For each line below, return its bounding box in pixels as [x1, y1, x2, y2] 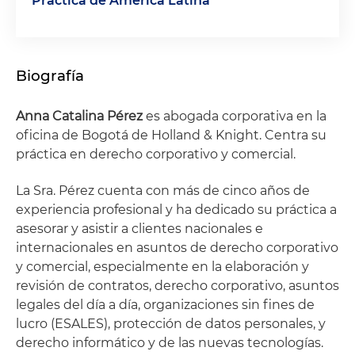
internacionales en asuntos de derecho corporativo [16, 240, 338, 255]
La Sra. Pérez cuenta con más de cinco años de [16, 183, 310, 198]
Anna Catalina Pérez [16, 109, 143, 124]
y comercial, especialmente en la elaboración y [16, 259, 309, 274]
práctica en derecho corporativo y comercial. [16, 147, 296, 162]
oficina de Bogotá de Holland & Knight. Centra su [16, 128, 326, 143]
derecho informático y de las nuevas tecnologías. [16, 335, 323, 350]
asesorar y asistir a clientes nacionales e [16, 221, 263, 236]
